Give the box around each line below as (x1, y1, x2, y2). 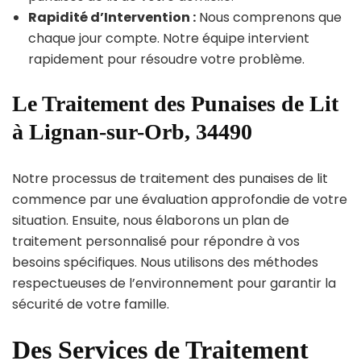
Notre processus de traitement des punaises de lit (12, 168, 328, 188)
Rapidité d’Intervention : (28, 7, 196, 27)
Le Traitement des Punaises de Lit (12, 90, 338, 116)
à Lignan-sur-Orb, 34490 (12, 118, 252, 144)
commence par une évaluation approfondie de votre (12, 189, 347, 209)
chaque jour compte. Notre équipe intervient (28, 28, 309, 48)
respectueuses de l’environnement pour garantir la (12, 273, 336, 293)
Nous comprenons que (196, 7, 342, 27)
